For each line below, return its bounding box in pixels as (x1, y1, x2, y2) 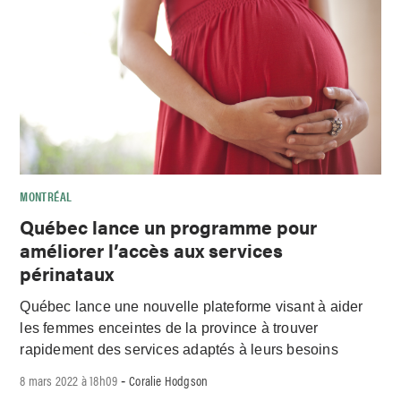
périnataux (20, 259, 115, 286)
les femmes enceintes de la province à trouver (20, 320, 319, 336)
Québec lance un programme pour (20, 212, 318, 240)
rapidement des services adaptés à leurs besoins (20, 341, 338, 357)
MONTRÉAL (20, 186, 73, 205)
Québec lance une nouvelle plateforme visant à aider (20, 298, 363, 314)
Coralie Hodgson (129, 371, 209, 390)
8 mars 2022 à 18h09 (20, 371, 118, 390)
